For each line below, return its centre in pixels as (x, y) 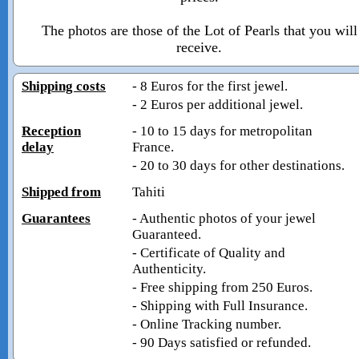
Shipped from (61, 192)
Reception (51, 131)
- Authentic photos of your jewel (224, 218)
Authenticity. (169, 268)
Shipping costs (64, 86)
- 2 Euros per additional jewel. (217, 104)
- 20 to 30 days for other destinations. (238, 165)
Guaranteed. (166, 234)
